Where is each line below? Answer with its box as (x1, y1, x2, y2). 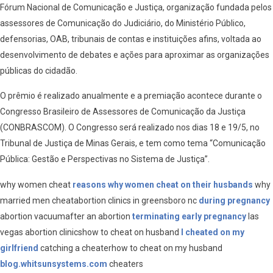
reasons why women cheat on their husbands (73, 180, 253, 190)
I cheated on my (181, 227, 244, 238)
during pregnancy (199, 196, 270, 206)
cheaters (107, 259, 143, 269)
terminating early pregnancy (132, 211, 246, 222)
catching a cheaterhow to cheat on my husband (38, 243, 222, 253)
